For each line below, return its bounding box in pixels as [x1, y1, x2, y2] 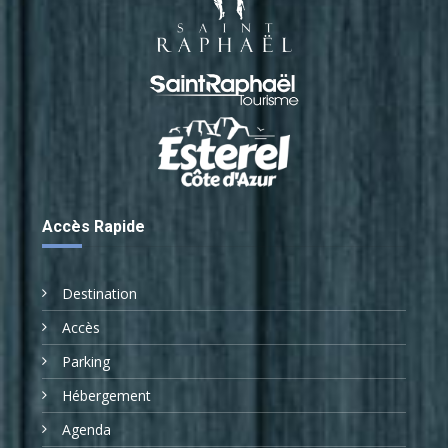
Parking [62, 351, 110, 371]
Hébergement [62, 385, 151, 405]
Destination [62, 283, 137, 303]
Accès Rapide [42, 216, 145, 236]
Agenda [62, 419, 111, 439]
